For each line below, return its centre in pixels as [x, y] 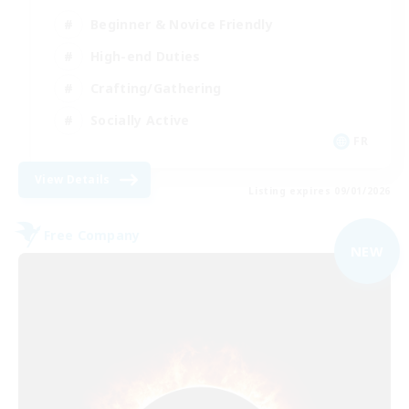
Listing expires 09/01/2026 [320, 191]
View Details [73, 180]
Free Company [92, 235]
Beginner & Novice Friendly [182, 24]
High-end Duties [146, 56]
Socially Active [140, 120]
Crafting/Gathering [156, 88]
